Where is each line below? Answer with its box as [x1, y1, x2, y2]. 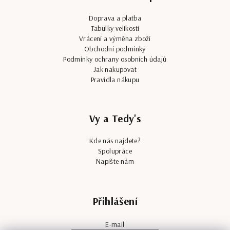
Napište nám [95, 157, 135, 166]
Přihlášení [92, 195, 138, 208]
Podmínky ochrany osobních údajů [63, 54, 167, 64]
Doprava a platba [88, 13, 142, 23]
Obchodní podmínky [84, 44, 146, 54]
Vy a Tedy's [89, 112, 141, 125]
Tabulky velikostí [90, 24, 140, 33]
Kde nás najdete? [89, 136, 141, 146]
